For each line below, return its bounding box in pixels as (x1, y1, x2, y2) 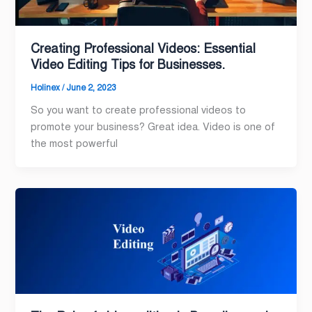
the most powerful (31, 137, 118, 150)
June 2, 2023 (66, 82, 117, 93)
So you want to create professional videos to (31, 104, 247, 117)
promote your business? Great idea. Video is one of (31, 120, 276, 134)
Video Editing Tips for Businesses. (31, 56, 226, 72)
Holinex (31, 82, 63, 93)
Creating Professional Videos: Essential (31, 40, 256, 56)
